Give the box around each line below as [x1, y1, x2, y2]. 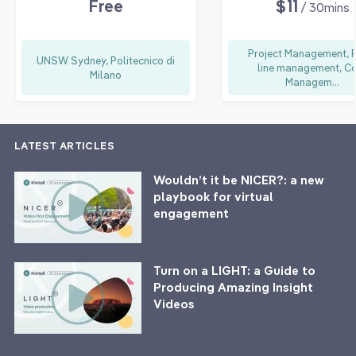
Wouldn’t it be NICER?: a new [153, 172, 324, 188]
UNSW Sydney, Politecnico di [37, 54, 175, 68]
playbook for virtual [153, 189, 273, 205]
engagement [153, 206, 229, 222]
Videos [153, 296, 195, 312]
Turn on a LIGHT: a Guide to [153, 263, 315, 279]
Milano [90, 68, 122, 82]
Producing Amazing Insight [153, 280, 313, 296]
